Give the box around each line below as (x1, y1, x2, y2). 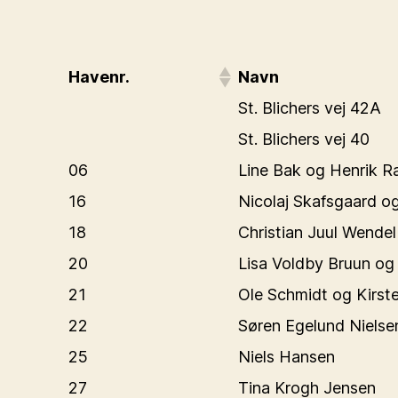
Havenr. (68, 68, 130, 86)
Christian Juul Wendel (238, 223, 396, 242)
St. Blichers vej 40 (238, 130, 370, 148)
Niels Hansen (238, 347, 335, 366)
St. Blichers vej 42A (238, 99, 381, 117)
